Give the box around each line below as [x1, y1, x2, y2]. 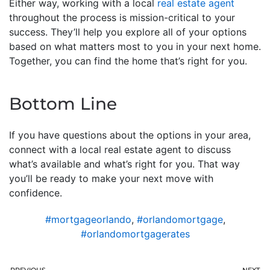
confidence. [9, 186, 62, 199]
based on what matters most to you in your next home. [9, 40, 261, 52]
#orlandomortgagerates [80, 227, 190, 240]
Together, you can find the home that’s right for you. [9, 54, 247, 67]
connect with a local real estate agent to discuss [9, 143, 231, 155]
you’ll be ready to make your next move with [9, 172, 213, 184]
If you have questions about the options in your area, [9, 128, 251, 141]
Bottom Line [9, 93, 117, 114]
